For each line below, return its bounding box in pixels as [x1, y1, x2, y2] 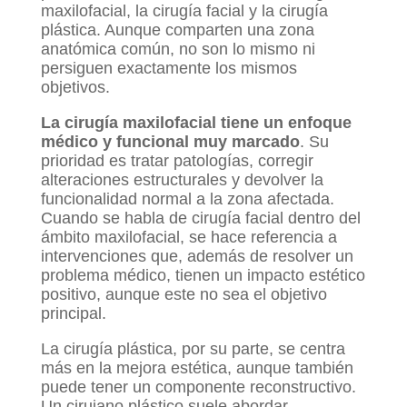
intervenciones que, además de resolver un [40, 247, 353, 266]
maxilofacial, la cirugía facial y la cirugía [40, 2, 328, 21]
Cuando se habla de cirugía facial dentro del [40, 209, 361, 228]
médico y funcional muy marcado [40, 133, 300, 152]
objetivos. [40, 78, 110, 97]
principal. [40, 304, 106, 323]
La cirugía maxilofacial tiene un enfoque [40, 114, 352, 133]
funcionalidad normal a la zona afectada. [40, 190, 334, 209]
